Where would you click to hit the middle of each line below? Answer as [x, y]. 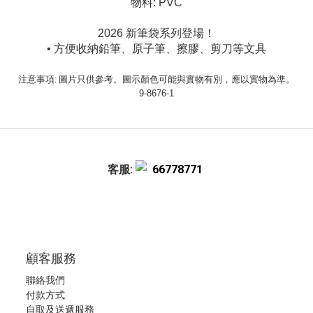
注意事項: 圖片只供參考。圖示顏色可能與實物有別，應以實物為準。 [156, 79]
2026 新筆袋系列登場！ [156, 33]
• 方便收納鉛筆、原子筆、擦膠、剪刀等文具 [156, 49]
